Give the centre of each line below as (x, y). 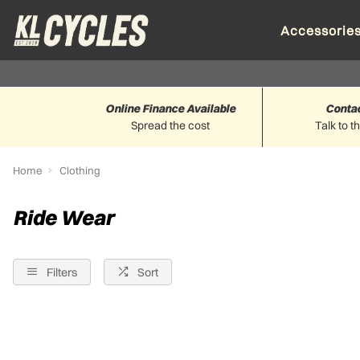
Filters (62, 272)
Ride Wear (63, 217)
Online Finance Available (170, 108)
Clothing (80, 170)
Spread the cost (170, 125)
